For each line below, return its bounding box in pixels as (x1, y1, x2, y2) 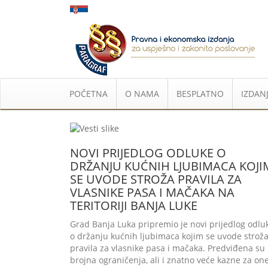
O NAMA (125, 88, 159, 99)
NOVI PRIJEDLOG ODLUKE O (70, 145, 226, 162)
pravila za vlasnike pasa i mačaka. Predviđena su (70, 242, 265, 254)
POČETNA (69, 88, 108, 99)
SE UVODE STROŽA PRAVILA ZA (70, 171, 242, 188)
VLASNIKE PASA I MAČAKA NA (70, 184, 234, 201)
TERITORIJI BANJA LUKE (70, 197, 197, 214)
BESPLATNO (176, 88, 224, 99)
